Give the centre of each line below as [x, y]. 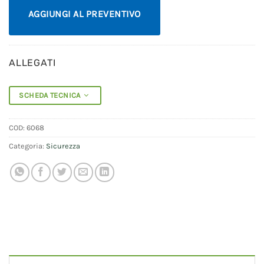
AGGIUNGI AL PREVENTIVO [85, 14]
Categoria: [27, 146]
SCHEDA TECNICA [52, 95]
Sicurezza [63, 146]
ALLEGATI [32, 63]
